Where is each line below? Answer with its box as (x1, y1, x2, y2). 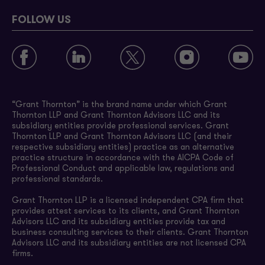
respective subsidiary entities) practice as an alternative (12, 143, 234, 153)
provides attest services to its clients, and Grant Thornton (12, 207, 240, 216)
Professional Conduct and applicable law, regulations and (12, 164, 234, 174)
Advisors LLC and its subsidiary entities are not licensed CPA (12, 239, 246, 248)
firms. (12, 250, 33, 259)
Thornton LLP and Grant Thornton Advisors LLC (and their (12, 132, 232, 142)
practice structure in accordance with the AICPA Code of (12, 154, 234, 163)
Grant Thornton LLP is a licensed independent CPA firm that (12, 196, 244, 206)
